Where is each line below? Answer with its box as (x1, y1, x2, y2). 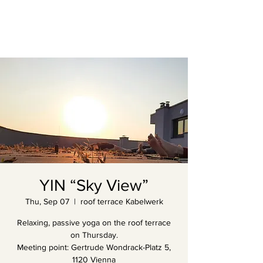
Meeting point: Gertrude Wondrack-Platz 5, (17, 242, 171, 252)
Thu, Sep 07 (25, 197, 69, 206)
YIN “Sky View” (39, 176, 149, 194)
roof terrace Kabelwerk (80, 197, 163, 206)
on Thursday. (70, 230, 118, 240)
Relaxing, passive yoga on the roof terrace (17, 218, 171, 227)
